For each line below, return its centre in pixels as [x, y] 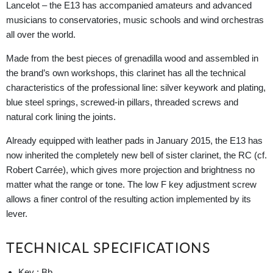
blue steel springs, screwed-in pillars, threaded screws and [122, 102]
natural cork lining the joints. [61, 117]
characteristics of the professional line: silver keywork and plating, [136, 88]
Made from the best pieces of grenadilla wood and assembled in [132, 58]
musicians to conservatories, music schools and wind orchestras [135, 20]
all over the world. [41, 35]
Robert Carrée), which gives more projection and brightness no [130, 170]
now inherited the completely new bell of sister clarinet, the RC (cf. [136, 155]
